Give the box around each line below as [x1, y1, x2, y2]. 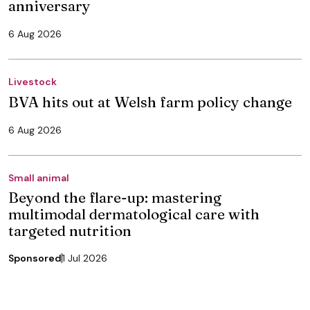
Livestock [8, 75, 57, 88]
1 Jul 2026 [62, 251, 107, 264]
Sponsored [8, 251, 62, 264]
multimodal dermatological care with [8, 204, 259, 223]
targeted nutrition [8, 221, 131, 239]
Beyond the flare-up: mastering [8, 188, 221, 206]
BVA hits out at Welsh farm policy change [8, 92, 292, 111]
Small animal [8, 171, 69, 184]
